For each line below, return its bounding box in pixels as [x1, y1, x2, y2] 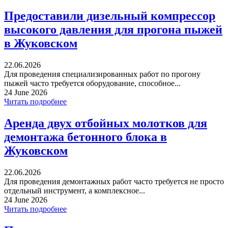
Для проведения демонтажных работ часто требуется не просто [4, 177, 224, 186]
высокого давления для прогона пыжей [4, 23, 222, 37]
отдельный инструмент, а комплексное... [4, 186, 145, 195]
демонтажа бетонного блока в [4, 130, 167, 144]
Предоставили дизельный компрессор [4, 9, 215, 23]
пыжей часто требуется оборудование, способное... [4, 79, 181, 88]
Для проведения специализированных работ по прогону [4, 70, 201, 79]
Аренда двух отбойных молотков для [4, 117, 207, 130]
